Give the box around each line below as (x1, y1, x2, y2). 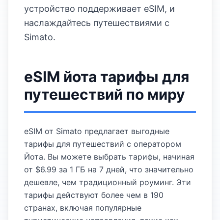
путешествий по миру (24, 85, 185, 103)
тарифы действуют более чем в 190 (24, 190, 164, 200)
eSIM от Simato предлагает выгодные (24, 126, 169, 136)
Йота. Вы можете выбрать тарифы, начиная (24, 152, 194, 162)
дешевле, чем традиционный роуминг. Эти (24, 177, 191, 187)
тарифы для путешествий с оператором (24, 139, 181, 149)
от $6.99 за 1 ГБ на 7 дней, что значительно (24, 165, 193, 174)
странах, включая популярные (24, 203, 141, 213)
